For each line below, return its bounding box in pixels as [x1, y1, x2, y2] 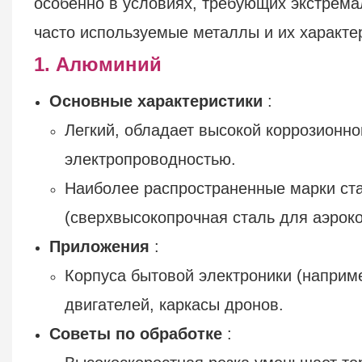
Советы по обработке [49, 324, 223, 343]
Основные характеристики [49, 91, 263, 110]
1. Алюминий [33, 53, 162, 75]
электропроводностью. [65, 149, 237, 168]
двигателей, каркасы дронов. [65, 295, 284, 314]
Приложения [49, 237, 150, 255]
